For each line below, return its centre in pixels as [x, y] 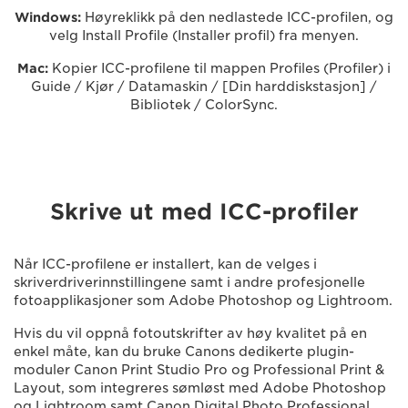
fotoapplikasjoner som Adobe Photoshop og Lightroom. [203, 300]
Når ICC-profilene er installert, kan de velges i [165, 264]
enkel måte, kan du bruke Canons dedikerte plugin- [184, 351]
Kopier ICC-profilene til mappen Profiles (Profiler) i [219, 68]
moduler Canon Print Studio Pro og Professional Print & [199, 369]
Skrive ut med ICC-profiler [204, 211]
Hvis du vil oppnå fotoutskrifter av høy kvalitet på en [190, 333]
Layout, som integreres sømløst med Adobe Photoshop [200, 388]
